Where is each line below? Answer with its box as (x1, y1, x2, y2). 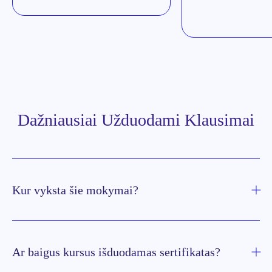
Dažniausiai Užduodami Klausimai (18, 110, 254, 130)
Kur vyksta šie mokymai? (12, 183, 138, 197)
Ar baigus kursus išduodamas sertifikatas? (12, 245, 220, 259)
